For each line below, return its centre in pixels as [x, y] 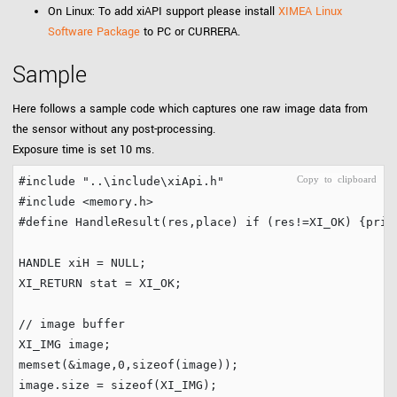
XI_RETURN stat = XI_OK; [101, 284]
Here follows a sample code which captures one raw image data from [190, 109]
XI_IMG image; [65, 345]
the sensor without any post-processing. [114, 129]
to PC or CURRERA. [190, 32]
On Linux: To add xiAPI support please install [163, 12]
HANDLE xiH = [65, 263]
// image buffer [72, 324]
